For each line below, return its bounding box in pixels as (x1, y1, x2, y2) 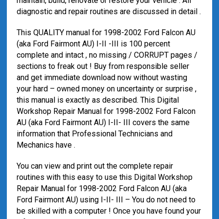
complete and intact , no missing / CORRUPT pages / (16, 50, 197, 60)
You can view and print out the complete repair (16, 161, 173, 171)
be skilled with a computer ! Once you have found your (16, 206, 201, 216)
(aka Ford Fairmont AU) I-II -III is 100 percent (16, 39, 170, 48)
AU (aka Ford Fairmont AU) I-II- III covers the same (16, 118, 190, 127)
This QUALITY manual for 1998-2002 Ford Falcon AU (16, 28, 196, 37)
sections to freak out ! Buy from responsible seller (16, 62, 189, 71)
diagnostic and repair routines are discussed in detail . (16, 7, 201, 16)
